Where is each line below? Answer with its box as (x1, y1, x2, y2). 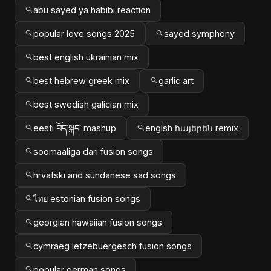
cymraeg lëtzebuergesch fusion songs (33, 240, 192, 251)
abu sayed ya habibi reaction (33, 4, 151, 15)
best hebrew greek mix (33, 75, 129, 86)
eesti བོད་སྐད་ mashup (33, 122, 116, 133)
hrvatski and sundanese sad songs (33, 169, 176, 180)
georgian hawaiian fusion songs (33, 217, 162, 227)
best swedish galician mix (33, 99, 139, 109)
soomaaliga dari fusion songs (33, 146, 153, 157)
